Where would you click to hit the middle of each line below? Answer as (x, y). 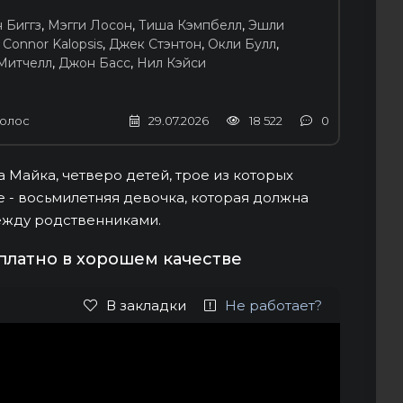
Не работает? (273, 305)
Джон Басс (94, 63)
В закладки (146, 305)
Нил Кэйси (171, 63)
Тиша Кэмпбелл (190, 25)
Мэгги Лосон (90, 25)
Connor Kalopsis (53, 44)
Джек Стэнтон (155, 44)
